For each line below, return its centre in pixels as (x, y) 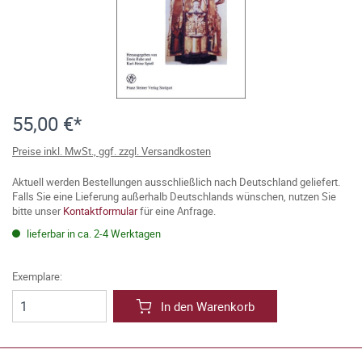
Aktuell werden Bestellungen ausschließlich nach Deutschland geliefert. (176, 182)
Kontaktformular (100, 211)
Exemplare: (37, 276)
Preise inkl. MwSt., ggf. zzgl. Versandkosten (112, 151)
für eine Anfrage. (177, 211)
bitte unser (38, 211)
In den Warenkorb (208, 306)
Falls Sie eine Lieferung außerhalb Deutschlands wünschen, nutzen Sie (174, 196)
